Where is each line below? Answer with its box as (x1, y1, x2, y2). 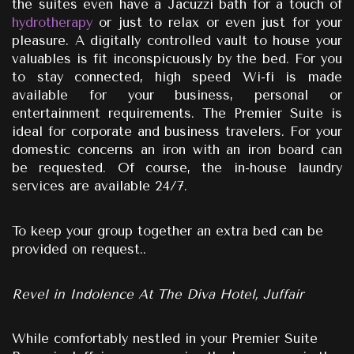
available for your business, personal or (12, 88, 342, 104)
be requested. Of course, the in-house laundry (12, 160, 342, 176)
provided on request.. (12, 242, 146, 258)
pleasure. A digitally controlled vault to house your (12, 33, 342, 49)
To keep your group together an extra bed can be (12, 224, 323, 239)
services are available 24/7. (12, 179, 187, 194)
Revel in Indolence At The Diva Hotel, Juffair (12, 286, 303, 302)
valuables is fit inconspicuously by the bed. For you (12, 51, 342, 67)
